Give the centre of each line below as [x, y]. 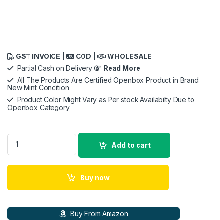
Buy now [95, 177]
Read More [122, 68]
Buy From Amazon [98, 213]
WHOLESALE [129, 56]
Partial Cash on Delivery [54, 68]
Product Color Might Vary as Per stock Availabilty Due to [104, 99]
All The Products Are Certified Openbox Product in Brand [106, 80]
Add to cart [131, 145]
